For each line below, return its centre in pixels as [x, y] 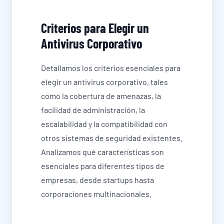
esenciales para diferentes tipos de [103, 166]
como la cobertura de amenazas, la [101, 96]
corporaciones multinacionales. [96, 194]
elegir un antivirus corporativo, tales [104, 82]
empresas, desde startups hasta [97, 180]
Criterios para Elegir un [95, 28]
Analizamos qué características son [102, 152]
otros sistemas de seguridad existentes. [112, 138]
